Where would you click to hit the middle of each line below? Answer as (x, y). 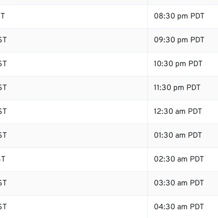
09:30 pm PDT (179, 40)
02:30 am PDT (179, 160)
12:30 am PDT (178, 112)
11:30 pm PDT (177, 88)
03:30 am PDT (179, 183)
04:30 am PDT (179, 207)
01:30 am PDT (178, 136)
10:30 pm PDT (178, 64)
